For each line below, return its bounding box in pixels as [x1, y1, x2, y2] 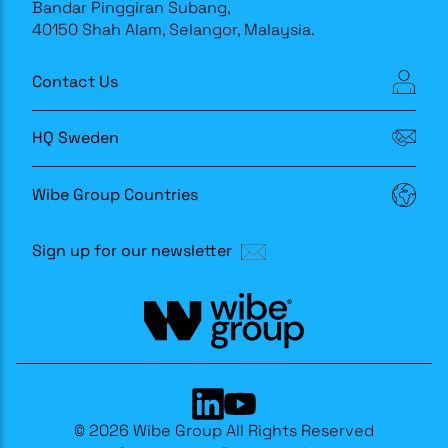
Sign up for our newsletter [32, 239, 232, 261]
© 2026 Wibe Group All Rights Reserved [74, 420, 374, 442]
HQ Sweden [32, 127, 119, 149]
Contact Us [32, 71, 118, 93]
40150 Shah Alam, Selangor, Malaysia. [32, 18, 319, 40]
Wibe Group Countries [32, 183, 198, 205]
